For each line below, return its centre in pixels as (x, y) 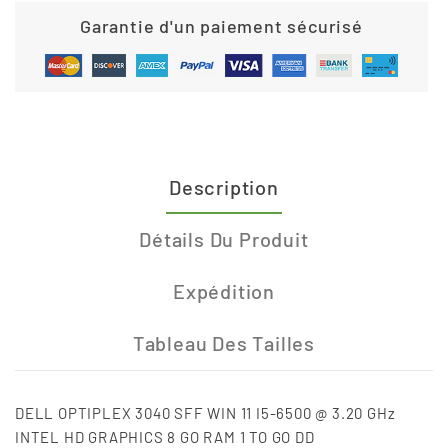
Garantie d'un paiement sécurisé (221, 26)
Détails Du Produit (224, 239)
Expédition (224, 291)
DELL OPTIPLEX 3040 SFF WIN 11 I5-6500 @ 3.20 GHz (205, 413)
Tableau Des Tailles (224, 343)
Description (224, 187)
